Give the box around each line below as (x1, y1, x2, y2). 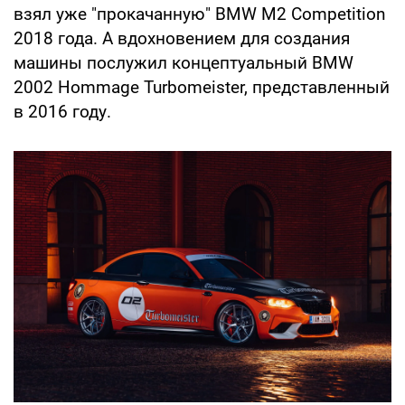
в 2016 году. (14, 100, 111, 122)
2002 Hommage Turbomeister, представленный (14, 76, 390, 98)
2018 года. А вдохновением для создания (14, 27, 350, 49)
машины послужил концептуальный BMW (14, 52, 353, 73)
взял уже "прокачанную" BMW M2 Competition (14, 3, 385, 24)
